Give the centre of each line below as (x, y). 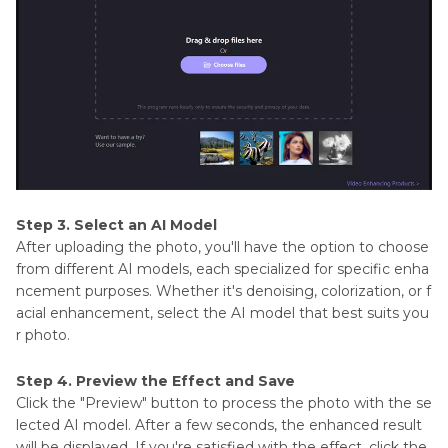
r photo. (43, 334)
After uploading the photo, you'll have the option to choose (222, 246)
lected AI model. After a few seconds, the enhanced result (219, 424)
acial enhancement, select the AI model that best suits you (222, 312)
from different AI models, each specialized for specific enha (222, 268)
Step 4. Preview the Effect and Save (155, 380)
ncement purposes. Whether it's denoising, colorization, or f (223, 290)
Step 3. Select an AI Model (116, 224)
